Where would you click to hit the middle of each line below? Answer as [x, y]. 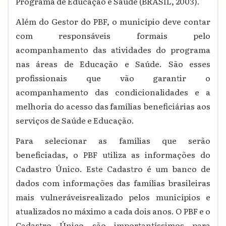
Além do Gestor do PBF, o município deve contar [113, 21]
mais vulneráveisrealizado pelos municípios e [113, 197]
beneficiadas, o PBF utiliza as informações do [113, 155]
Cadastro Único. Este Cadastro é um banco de [113, 169]
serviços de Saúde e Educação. [75, 120]
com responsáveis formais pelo [113, 36]
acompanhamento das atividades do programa [113, 50]
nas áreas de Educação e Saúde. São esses [113, 64]
